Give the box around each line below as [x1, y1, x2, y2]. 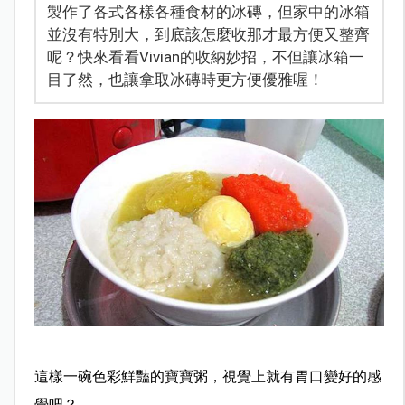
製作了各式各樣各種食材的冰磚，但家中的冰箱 [46, 2, 370, 21]
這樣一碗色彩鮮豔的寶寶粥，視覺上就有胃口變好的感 [33, 369, 381, 385]
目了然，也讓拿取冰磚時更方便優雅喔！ [46, 70, 324, 89]
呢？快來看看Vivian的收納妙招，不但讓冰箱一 [46, 47, 364, 66]
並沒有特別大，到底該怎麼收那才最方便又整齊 [46, 24, 370, 43]
